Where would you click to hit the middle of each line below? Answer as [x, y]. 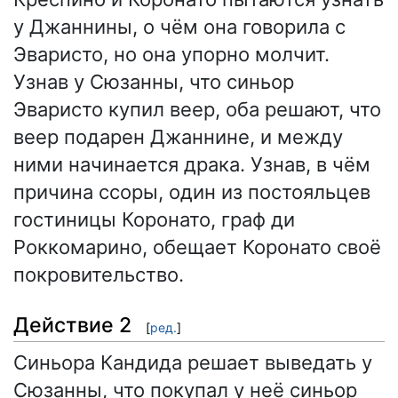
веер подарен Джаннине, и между [178, 137]
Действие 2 [72, 325]
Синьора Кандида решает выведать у [193, 362]
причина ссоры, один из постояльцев [192, 192]
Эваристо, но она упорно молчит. [171, 55]
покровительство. [99, 275]
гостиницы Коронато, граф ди [154, 220]
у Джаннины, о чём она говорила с [179, 27]
